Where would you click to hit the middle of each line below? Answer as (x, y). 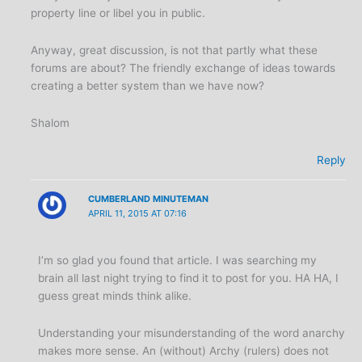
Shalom (51, 122)
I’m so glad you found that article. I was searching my (178, 261)
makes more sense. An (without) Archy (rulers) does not (184, 351)
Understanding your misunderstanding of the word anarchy (192, 333)
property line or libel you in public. (118, 13)
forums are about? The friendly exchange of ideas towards (183, 67)
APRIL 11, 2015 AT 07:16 (137, 214)
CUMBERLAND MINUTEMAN (148, 199)
